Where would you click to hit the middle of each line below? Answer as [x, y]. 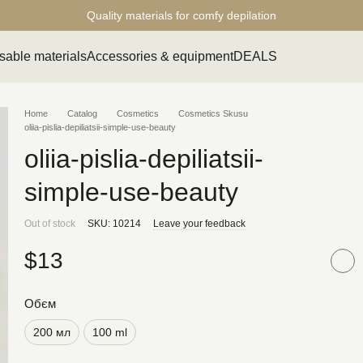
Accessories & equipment [160, 56]
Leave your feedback [199, 224]
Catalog [82, 113]
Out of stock [50, 224]
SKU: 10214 [114, 224]
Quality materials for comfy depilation [181, 15]
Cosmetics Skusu [213, 113]
